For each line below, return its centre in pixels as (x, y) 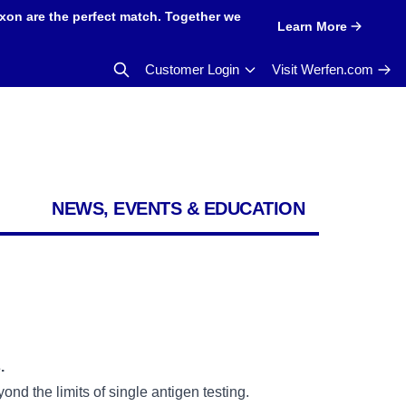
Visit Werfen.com (323, 69)
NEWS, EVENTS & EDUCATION (178, 208)
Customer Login (192, 69)
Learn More (312, 26)
